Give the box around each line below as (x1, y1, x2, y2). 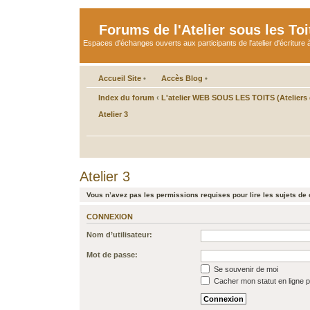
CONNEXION (86, 212, 133, 221)
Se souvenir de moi (212, 265, 278, 273)
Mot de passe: (86, 250, 138, 259)
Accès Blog (161, 73, 203, 82)
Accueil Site (98, 73, 141, 82)
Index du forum (98, 93, 154, 102)
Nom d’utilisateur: (86, 230, 152, 239)
